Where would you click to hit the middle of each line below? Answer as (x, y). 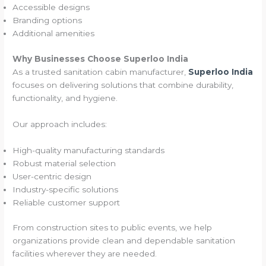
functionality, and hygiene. (65, 98)
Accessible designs (51, 7)
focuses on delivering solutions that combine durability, (123, 85)
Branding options (47, 20)
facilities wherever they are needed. (85, 254)
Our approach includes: (60, 124)
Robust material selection (64, 163)
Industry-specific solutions (66, 189)
